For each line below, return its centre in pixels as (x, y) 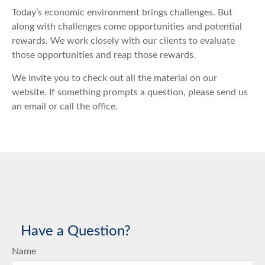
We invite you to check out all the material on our (114, 78)
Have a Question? (76, 231)
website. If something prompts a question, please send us (130, 92)
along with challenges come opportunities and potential (127, 27)
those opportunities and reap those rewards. (105, 55)
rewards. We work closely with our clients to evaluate (123, 41)
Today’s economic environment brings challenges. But (122, 12)
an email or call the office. (66, 106)
